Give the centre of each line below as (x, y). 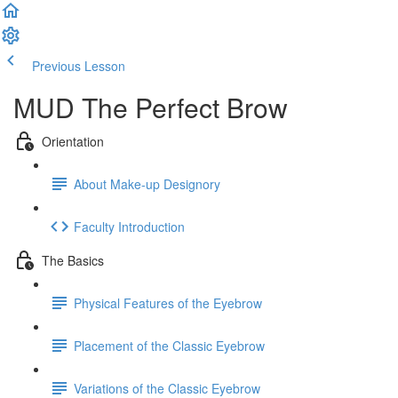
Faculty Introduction (129, 226)
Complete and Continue (195, 66)
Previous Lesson (79, 66)
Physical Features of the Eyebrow (168, 302)
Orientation (73, 141)
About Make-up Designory (147, 183)
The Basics (73, 260)
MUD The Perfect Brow (151, 107)
